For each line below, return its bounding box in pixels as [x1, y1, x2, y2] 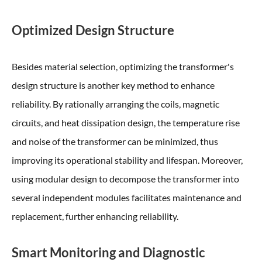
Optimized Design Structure [12, 22, 174, 38]
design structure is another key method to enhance [12, 80, 215, 91]
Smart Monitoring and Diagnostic [12, 244, 205, 260]
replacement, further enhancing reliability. [12, 211, 178, 222]
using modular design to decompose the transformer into [12, 173, 239, 184]
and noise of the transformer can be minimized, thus [12, 136, 218, 147]
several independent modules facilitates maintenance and [12, 192, 242, 203]
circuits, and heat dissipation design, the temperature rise [12, 117, 240, 128]
